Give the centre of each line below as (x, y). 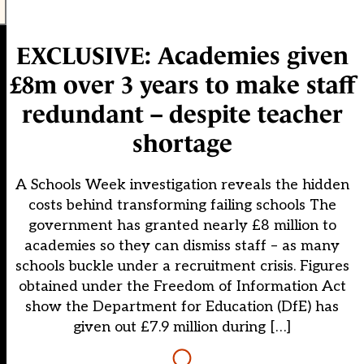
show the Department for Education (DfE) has (182, 307)
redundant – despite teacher (182, 115)
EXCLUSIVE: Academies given (182, 56)
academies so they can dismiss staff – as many (182, 246)
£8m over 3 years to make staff (182, 85)
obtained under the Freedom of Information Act (182, 287)
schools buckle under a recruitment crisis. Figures (182, 266)
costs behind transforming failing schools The (182, 206)
